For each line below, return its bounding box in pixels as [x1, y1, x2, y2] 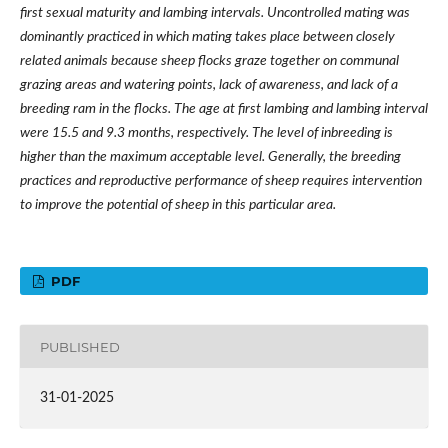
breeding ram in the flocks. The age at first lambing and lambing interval [19, 102, 428, 117]
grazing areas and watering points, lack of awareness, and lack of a [19, 78, 398, 93]
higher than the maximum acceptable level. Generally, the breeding [19, 150, 401, 165]
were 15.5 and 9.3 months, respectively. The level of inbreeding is [19, 126, 393, 141]
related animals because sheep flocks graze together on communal [19, 54, 399, 69]
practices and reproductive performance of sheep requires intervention [19, 174, 422, 189]
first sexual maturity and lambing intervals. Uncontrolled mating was [19, 6, 410, 21]
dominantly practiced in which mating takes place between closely [19, 30, 395, 45]
